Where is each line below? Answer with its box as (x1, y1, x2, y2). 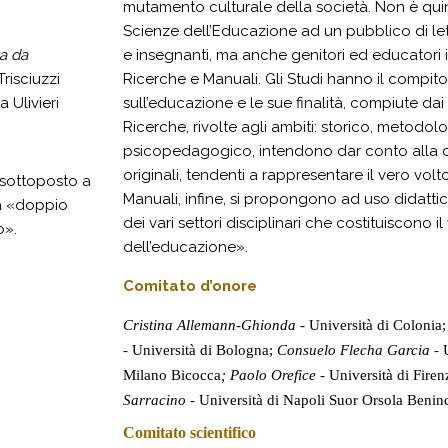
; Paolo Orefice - (221, 367, 329, 383)
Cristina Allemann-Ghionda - (123, 317, 309, 333)
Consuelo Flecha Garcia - (273, 342, 443, 358)
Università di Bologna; (132, 342, 273, 358)
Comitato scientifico (123, 423, 256, 441)
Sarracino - (123, 392, 199, 408)
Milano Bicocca (123, 367, 221, 383)
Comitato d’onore (123, 277, 257, 295)
